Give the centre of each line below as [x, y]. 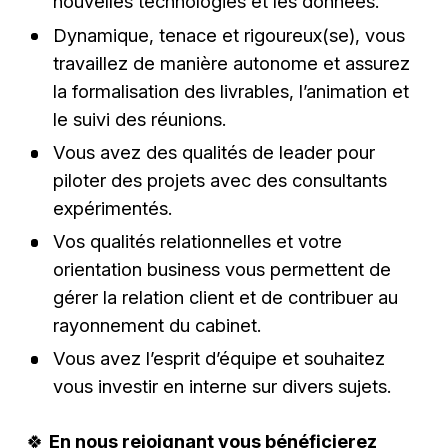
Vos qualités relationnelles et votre [197, 241]
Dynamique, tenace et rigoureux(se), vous [228, 34]
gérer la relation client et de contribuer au [225, 297]
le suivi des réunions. [139, 118]
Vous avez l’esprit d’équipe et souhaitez [218, 358]
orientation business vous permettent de [221, 269]
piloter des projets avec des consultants [219, 179]
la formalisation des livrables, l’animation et [230, 90]
